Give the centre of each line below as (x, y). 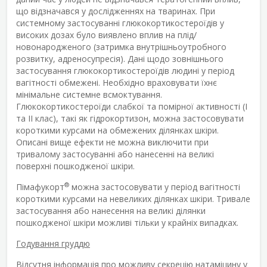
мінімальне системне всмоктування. (89, 94)
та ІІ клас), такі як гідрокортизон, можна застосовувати (130, 118)
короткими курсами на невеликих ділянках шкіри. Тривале (133, 198)
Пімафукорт (40, 187)
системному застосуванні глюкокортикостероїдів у (120, 23)
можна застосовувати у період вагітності (155, 187)
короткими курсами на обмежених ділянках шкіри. (117, 130)
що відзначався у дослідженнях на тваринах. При (116, 11)
